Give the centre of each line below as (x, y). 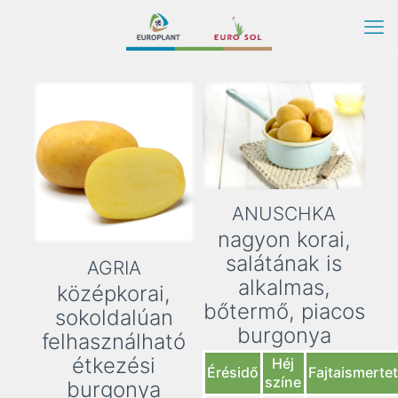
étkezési (114, 366)
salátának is (284, 264)
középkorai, (114, 294)
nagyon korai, (284, 240)
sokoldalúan (114, 318)
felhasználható (114, 342)
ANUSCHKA (284, 214)
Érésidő (232, 373)
